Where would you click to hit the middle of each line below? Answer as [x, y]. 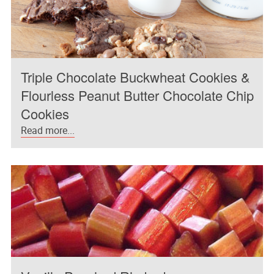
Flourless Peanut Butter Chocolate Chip [138, 95]
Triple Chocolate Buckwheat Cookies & [136, 77]
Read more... [48, 130]
